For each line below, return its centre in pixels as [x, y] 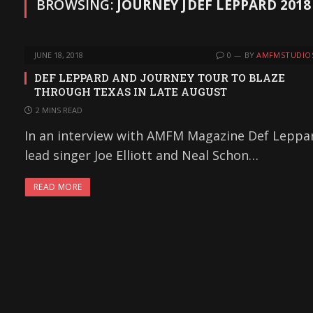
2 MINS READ [59, 110]
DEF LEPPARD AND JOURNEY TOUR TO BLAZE [160, 78]
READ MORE [58, 187]
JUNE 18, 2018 [59, 55]
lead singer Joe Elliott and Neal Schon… [141, 155]
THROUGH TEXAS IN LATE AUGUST [131, 92]
